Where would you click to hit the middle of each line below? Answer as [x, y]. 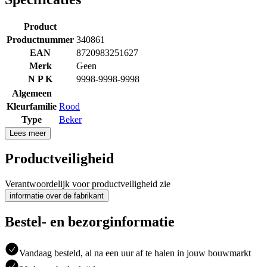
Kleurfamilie [32, 106]
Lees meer [28, 133]
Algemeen [32, 93]
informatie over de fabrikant [57, 196]
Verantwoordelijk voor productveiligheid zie [88, 184]
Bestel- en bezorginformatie [90, 222]
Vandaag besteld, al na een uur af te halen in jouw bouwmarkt [135, 253]
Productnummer [40, 39]
